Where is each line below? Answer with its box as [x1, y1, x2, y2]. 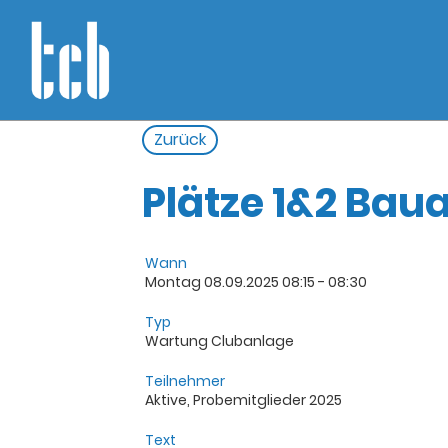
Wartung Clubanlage [145, 331, 294, 351]
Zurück [154, 128, 206, 151]
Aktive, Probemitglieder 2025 [145, 390, 342, 410]
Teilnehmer [145, 371, 225, 391]
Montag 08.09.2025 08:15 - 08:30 [145, 272, 367, 292]
